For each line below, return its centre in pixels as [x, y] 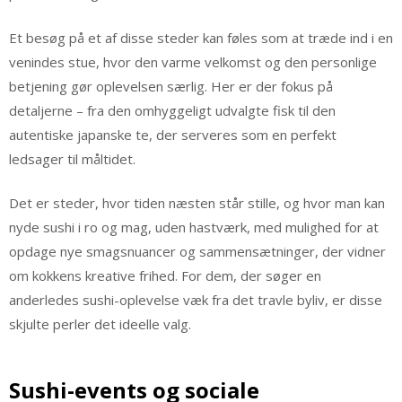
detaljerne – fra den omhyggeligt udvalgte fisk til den [172, 110]
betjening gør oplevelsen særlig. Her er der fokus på [171, 86]
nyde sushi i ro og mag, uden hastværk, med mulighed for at [194, 227]
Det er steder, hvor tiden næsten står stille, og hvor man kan [197, 203]
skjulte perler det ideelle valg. [100, 324]
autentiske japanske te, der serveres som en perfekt [173, 134]
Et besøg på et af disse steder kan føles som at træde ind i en [201, 37]
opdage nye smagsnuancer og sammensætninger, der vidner [197, 252]
